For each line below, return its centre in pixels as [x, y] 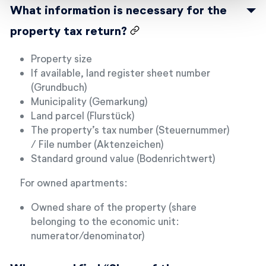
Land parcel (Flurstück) [83, 115]
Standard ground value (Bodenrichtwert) [123, 158]
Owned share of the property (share [114, 207]
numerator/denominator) [88, 235]
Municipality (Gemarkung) [89, 101]
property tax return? [70, 30]
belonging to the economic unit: [105, 221]
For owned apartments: [74, 182]
